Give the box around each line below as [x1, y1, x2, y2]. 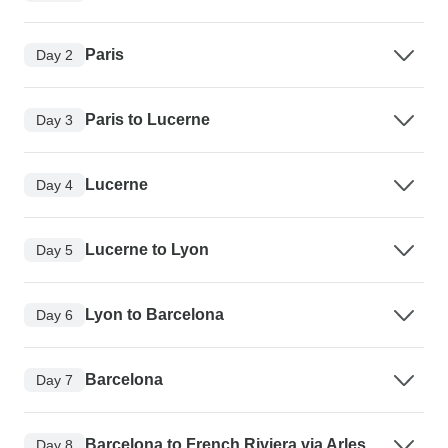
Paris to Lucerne [85, 111, 210, 129]
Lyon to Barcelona [85, 306, 224, 324]
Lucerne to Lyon [85, 241, 209, 259]
